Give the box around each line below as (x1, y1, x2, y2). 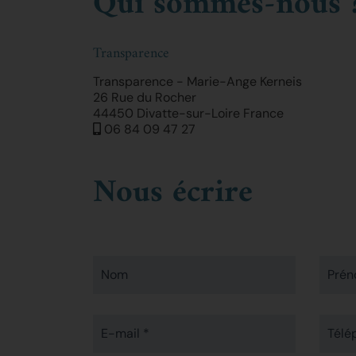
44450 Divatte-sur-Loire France (93, 105, 284, 122)
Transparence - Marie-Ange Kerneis (93, 73, 302, 91)
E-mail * (101, 324, 149, 342)
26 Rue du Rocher (93, 89, 196, 106)
